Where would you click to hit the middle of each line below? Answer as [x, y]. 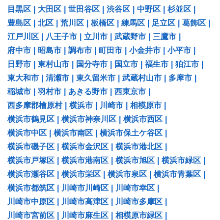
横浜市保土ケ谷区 [131, 133]
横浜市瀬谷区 [31, 174]
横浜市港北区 [139, 146]
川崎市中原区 [31, 201]
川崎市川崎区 [85, 188]
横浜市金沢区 [85, 146]
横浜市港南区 [85, 160]
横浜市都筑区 [31, 188]
